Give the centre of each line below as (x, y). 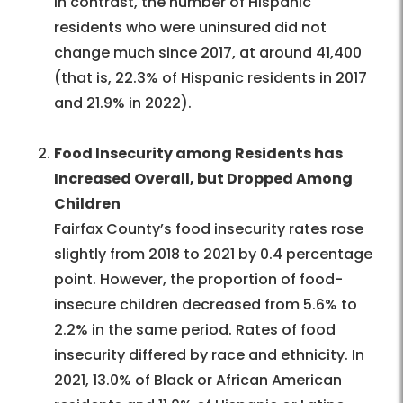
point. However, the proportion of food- (198, 280)
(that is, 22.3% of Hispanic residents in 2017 (210, 78)
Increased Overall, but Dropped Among (203, 179)
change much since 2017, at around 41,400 (208, 53)
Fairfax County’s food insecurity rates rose (209, 229)
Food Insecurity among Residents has (198, 154)
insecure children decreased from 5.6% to (206, 305)
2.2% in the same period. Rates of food (195, 330)
